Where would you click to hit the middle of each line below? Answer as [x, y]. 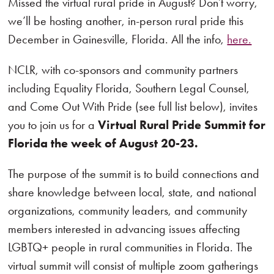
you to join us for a [53, 125]
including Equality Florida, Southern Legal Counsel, [129, 88]
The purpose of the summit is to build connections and [134, 174]
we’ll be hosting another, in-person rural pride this [126, 21]
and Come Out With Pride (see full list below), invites [133, 106]
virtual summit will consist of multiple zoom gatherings [133, 265]
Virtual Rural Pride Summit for [182, 125]
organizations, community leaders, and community [128, 210]
